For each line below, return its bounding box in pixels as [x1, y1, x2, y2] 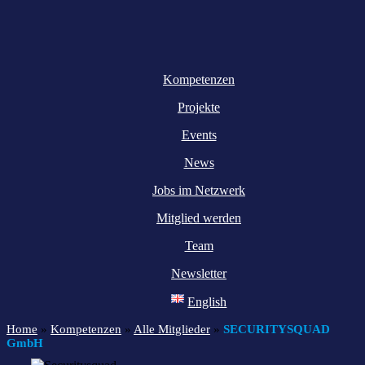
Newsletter [171, 266, 226, 281]
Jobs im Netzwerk [152, 183, 245, 198]
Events [181, 128, 217, 143]
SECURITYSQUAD [223, 323, 330, 336]
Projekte [178, 100, 220, 115]
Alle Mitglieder [134, 323, 210, 336]
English [187, 295, 227, 310]
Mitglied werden [156, 211, 241, 226]
